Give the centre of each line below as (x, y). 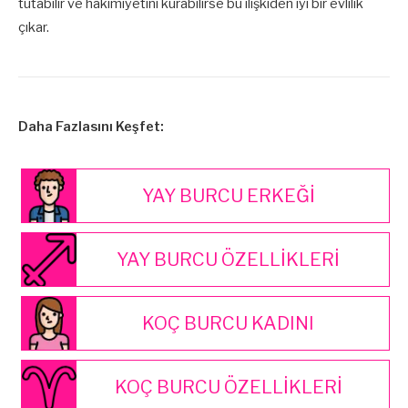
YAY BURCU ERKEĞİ (228, 195)
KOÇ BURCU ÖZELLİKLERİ (228, 387)
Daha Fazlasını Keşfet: (91, 127)
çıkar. (34, 28)
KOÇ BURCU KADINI (228, 323)
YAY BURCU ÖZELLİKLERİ (228, 259)
